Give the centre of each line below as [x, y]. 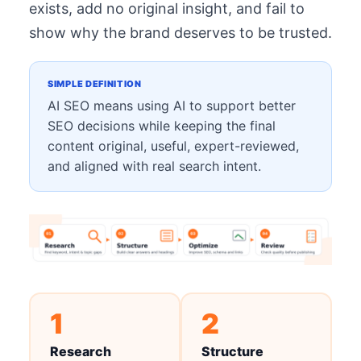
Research [80, 351]
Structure [232, 351]
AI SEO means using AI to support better [172, 106]
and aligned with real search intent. [154, 166]
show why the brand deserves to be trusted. [180, 33]
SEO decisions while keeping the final [162, 126]
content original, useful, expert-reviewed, [173, 146]
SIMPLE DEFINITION [95, 84]
